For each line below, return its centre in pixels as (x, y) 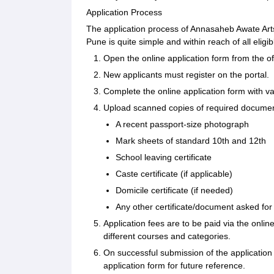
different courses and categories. (167, 236)
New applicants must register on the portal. (186, 75)
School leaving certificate (164, 157)
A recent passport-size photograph (182, 124)
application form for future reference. (174, 266)
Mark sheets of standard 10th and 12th (191, 141)
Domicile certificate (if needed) (174, 191)
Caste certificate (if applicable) (174, 174)
